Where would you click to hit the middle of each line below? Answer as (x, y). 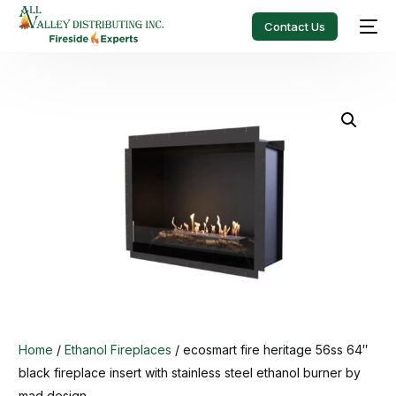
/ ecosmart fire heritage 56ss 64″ (270, 349)
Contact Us (294, 26)
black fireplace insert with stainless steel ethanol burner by (190, 372)
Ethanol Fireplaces (118, 349)
